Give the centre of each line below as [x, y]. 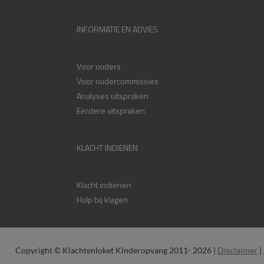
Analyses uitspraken [112, 96]
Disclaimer [237, 250]
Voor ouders [98, 66]
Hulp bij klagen [102, 199]
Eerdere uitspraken [110, 110]
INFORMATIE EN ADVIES [117, 29]
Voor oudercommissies [117, 81]
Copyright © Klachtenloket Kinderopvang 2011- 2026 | [115, 250]
